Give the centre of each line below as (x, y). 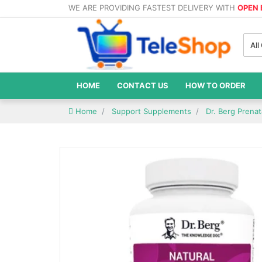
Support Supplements (151, 111)
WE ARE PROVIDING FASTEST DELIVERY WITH (153, 8)
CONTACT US (143, 86)
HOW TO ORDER (215, 86)
